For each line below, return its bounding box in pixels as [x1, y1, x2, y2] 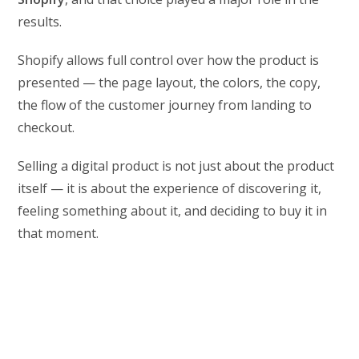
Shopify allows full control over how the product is [18, 51, 320, 70]
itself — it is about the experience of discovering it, [18, 179, 322, 198]
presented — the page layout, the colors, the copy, [18, 74, 321, 92]
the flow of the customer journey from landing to [18, 96, 313, 115]
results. [18, 13, 63, 31]
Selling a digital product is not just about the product [18, 157, 335, 175]
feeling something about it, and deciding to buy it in [18, 202, 328, 220]
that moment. [18, 224, 99, 243]
